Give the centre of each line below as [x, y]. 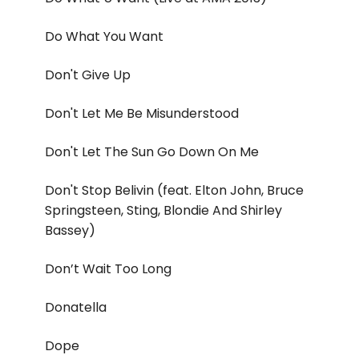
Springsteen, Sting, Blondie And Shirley [163, 211]
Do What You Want [104, 37]
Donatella [76, 308]
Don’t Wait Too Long [108, 269]
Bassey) [70, 231]
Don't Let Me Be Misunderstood [142, 114]
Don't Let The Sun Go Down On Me [152, 152]
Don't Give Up [88, 75]
